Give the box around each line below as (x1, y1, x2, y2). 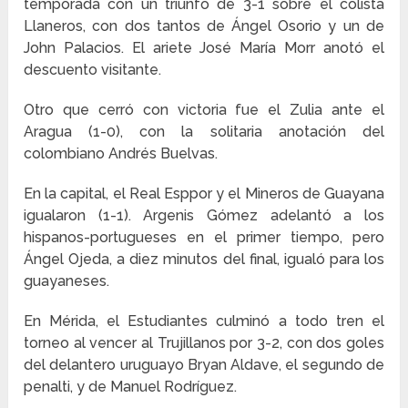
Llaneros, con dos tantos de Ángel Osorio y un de (24, 16, 384, 35)
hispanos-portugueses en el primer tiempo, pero (24, 228, 384, 246)
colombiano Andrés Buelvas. (24, 144, 219, 162)
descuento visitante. (24, 60, 162, 78)
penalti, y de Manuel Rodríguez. (24, 377, 238, 395)
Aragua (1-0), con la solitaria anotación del (24, 122, 384, 140)
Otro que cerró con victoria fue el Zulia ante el (24, 100, 384, 118)
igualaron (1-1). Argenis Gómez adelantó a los (24, 206, 384, 224)
